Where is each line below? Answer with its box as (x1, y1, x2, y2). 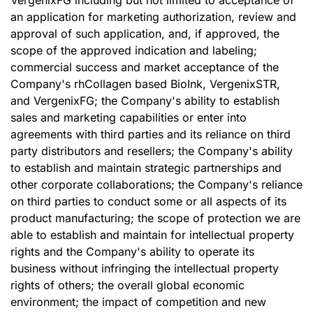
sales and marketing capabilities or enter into (10, 110, 247, 124)
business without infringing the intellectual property (10, 261, 279, 275)
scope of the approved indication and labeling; (10, 43, 257, 57)
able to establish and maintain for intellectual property (10, 228, 294, 242)
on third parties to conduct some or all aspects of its (10, 194, 286, 208)
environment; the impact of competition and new (10, 295, 266, 309)
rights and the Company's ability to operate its (10, 245, 254, 259)
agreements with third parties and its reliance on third (10, 127, 291, 141)
